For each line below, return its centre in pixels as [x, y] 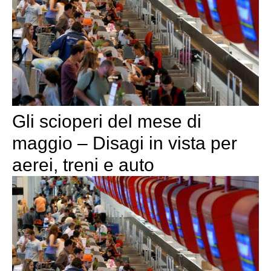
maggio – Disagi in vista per [125, 143]
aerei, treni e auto [83, 165]
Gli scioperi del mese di [107, 121]
